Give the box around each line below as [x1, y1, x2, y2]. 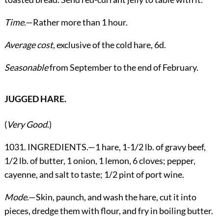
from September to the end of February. [48, 62, 198, 73]
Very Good [6, 119, 47, 130]
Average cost [4, 39, 53, 51]
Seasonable [4, 62, 48, 73]
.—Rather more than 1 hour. [24, 17, 128, 28]
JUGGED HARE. [4, 93, 66, 105]
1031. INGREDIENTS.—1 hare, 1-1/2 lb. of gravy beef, [4, 141, 206, 153]
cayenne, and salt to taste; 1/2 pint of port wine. [4, 169, 184, 180]
